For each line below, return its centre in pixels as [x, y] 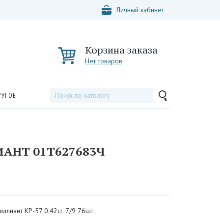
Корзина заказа [121, 50]
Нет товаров [104, 61]
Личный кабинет [140, 10]
